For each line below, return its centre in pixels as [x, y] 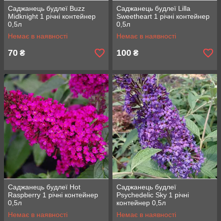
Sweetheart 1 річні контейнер [163, 16]
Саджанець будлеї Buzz [46, 8]
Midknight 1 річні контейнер [52, 16]
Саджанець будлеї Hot [44, 187]
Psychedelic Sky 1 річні [153, 195]
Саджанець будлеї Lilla [153, 8]
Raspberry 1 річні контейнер [53, 195]
